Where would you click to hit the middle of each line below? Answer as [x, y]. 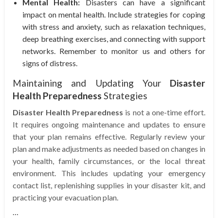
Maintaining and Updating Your [91, 83]
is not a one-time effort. [164, 112]
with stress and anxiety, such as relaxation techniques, [114, 27]
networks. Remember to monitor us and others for [114, 51]
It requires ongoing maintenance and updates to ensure [109, 125]
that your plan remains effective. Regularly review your [109, 137]
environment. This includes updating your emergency [109, 173]
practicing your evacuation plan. [65, 198]
